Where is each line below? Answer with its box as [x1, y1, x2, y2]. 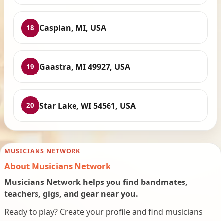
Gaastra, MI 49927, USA [39, 61, 130, 73]
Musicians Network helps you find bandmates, [4, 177, 188, 188]
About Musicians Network [4, 160, 110, 172]
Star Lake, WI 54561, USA [39, 100, 136, 111]
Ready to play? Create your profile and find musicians [4, 206, 203, 218]
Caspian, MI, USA [39, 22, 106, 34]
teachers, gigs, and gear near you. [4, 188, 138, 200]
